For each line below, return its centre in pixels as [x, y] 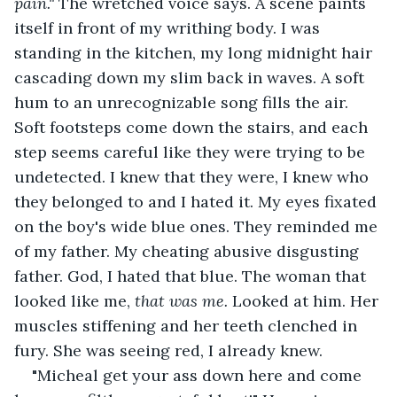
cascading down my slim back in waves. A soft [191, 77]
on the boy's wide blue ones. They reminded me [198, 226]
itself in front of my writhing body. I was [169, 27]
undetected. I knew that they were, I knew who [194, 176]
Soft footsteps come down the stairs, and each [193, 127]
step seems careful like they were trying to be [192, 152]
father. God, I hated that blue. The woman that [192, 276]
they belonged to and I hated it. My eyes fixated [198, 201]
